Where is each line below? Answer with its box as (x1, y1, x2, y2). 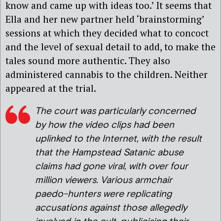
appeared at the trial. (5, 81, 96, 94)
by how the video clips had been (35, 118, 174, 131)
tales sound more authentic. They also (5, 54, 170, 67)
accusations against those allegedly (35, 201, 187, 214)
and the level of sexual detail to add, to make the (5, 40, 216, 53)
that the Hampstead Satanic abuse (35, 146, 184, 159)
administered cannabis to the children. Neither (5, 68, 208, 80)
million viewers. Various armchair (35, 174, 172, 186)
